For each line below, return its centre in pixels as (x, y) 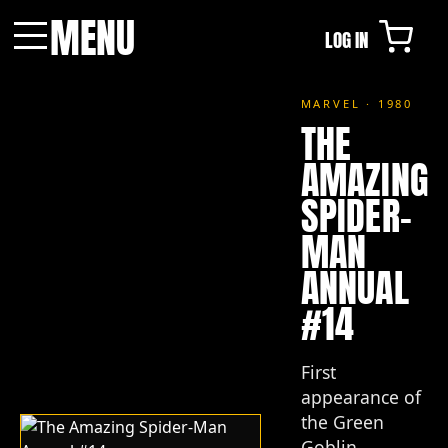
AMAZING (364, 180)
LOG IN (346, 39)
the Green (342, 421)
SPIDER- (356, 216)
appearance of (360, 396)
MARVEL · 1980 (357, 103)
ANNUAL (354, 288)
